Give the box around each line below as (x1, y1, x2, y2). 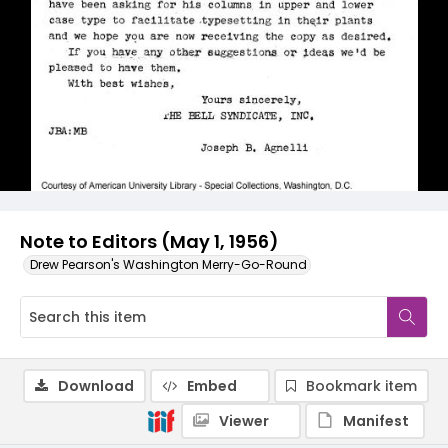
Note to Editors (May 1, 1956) (20, 229, 278, 254)
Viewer (219, 411, 269, 431)
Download (58, 376, 134, 396)
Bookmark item (306, 376, 417, 396)
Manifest (343, 411, 409, 431)
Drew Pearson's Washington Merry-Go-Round (30, 256, 307, 273)
